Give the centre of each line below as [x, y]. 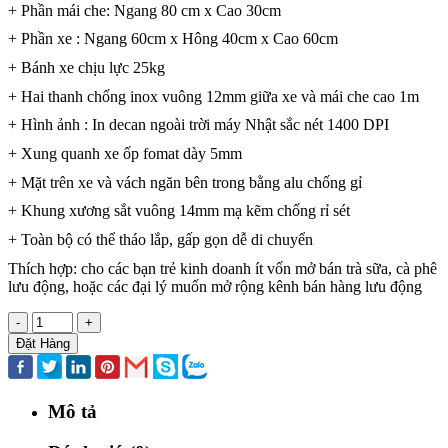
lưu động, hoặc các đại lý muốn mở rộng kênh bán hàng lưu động [215, 286]
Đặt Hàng [43, 343]
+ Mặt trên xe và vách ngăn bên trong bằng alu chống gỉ [185, 182]
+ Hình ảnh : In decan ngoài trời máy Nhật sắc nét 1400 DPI [198, 125]
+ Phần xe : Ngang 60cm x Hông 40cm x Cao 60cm [173, 39]
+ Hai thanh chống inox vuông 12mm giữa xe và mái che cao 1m [213, 96]
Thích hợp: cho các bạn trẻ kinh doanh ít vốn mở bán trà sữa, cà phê [222, 268]
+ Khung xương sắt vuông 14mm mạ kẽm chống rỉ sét [179, 211]
